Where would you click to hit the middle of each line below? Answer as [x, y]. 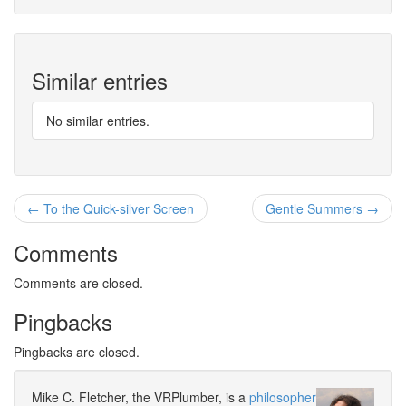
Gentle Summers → [322, 208]
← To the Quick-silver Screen [111, 208]
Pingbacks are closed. [77, 352]
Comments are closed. [78, 283]
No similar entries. [98, 121]
